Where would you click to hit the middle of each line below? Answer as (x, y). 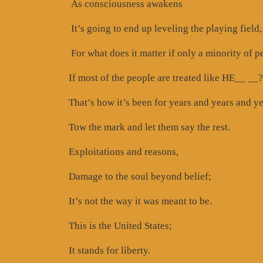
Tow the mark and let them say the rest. (149, 127)
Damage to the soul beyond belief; (140, 176)
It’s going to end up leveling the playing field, (165, 28)
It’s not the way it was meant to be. (140, 201)
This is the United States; (120, 225)
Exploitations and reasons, (124, 151)
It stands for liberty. (109, 250)
